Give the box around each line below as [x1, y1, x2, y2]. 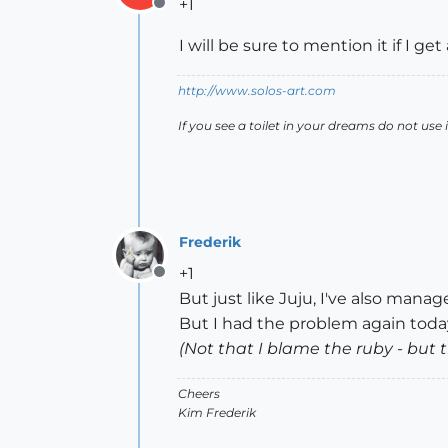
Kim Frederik [178, 405, 256, 420]
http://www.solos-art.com [178, 83, 336, 98]
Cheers [178, 386, 220, 401]
